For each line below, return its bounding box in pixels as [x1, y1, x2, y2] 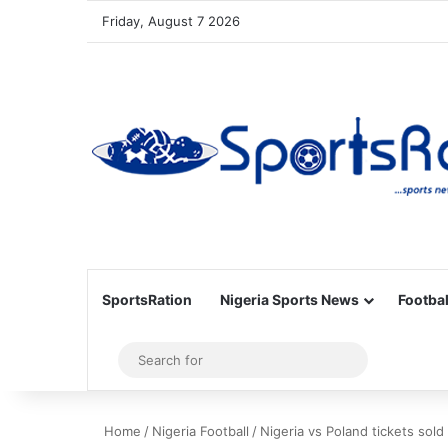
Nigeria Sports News [220, 291, 359, 308]
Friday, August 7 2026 [102, 13, 240, 29]
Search [355, 350, 408, 369]
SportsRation [102, 291, 192, 308]
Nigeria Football [152, 423, 249, 439]
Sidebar [111, 350, 169, 370]
